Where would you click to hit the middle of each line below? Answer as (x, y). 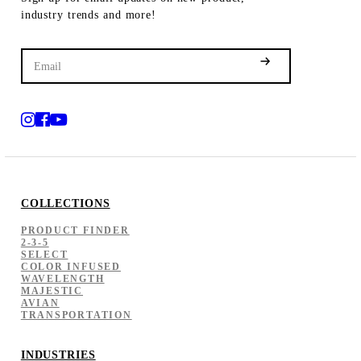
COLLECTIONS (65, 203)
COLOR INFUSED (71, 266)
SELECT (44, 254)
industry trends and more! (88, 14)
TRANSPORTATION (76, 315)
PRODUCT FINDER (75, 230)
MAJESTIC (52, 290)
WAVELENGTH (62, 278)
